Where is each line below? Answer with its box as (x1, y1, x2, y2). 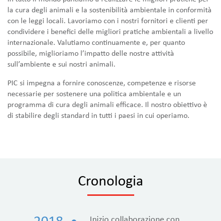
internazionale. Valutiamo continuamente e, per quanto (7, 38, 185, 46)
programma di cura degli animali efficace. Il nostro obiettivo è (7, 101, 207, 109)
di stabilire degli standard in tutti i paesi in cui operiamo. (7, 111, 189, 119)
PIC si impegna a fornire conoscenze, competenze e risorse (7, 79, 196, 87)
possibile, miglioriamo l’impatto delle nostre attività (7, 49, 174, 57)
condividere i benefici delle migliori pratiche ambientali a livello (7, 28, 213, 36)
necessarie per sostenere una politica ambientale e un (7, 90, 181, 98)
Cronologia (78, 174, 143, 188)
